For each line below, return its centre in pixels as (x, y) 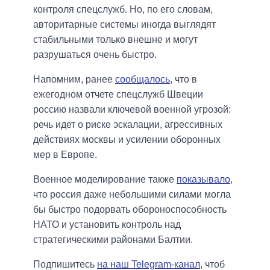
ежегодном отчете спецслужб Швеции (118, 95)
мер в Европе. (65, 155)
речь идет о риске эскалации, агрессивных (128, 125)
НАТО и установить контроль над (107, 225)
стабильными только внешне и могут (115, 40)
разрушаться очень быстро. (95, 55)
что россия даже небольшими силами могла (132, 195)
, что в (184, 80)
